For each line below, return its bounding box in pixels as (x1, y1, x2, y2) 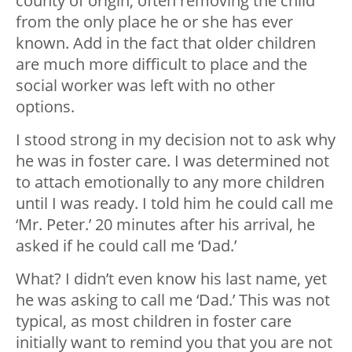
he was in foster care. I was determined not (16, 150, 329, 172)
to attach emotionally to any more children (16, 171, 324, 193)
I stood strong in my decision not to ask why (16, 129, 335, 151)
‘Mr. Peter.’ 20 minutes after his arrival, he (16, 214, 315, 236)
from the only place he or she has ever (16, 11, 293, 33)
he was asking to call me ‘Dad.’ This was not (16, 289, 330, 311)
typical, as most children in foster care (16, 310, 291, 332)
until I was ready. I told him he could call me (16, 192, 333, 214)
